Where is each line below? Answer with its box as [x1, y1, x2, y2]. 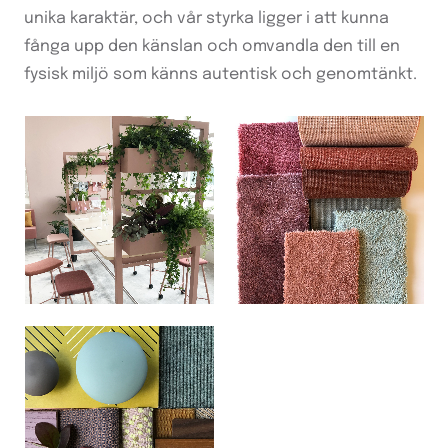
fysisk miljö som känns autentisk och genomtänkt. [24, 65, 417, 83]
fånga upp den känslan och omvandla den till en [24, 37, 400, 55]
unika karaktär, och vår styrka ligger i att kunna [24, 9, 389, 27]
